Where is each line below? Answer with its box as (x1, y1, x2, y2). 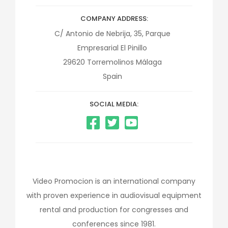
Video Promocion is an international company (33, 176, 195, 186)
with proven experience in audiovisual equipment (26, 190, 202, 201)
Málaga (135, 57, 162, 67)
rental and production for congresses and (40, 205, 188, 215)
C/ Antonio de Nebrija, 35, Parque (54, 28, 170, 39)
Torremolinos (87, 57, 134, 67)
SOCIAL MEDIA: (90, 99, 138, 109)
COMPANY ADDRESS (80, 14, 147, 23)
